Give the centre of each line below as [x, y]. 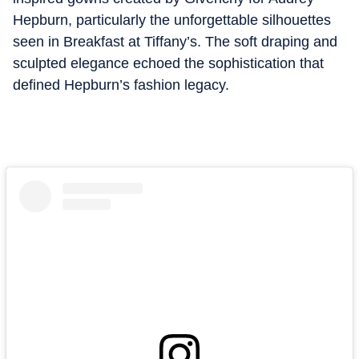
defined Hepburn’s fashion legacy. [121, 85]
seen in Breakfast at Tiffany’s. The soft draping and [175, 42]
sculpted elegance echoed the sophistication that [168, 63]
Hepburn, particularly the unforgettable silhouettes [172, 20]
